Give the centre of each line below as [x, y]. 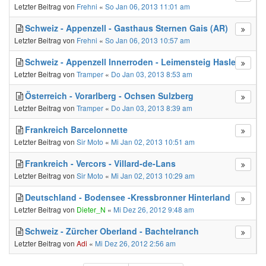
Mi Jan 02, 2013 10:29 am [153, 175]
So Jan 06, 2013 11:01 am [148, 6]
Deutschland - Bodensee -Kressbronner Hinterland [128, 197]
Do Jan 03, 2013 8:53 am [152, 74]
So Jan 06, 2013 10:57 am [148, 40]
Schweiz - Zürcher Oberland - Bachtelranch [112, 231]
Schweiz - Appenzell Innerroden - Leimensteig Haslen [133, 62]
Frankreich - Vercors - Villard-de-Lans [100, 163]
